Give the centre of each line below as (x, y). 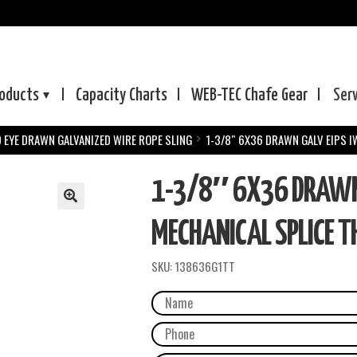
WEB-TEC (218, 96)
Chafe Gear (277, 96)
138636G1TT (204, 266)
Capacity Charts (122, 96)
